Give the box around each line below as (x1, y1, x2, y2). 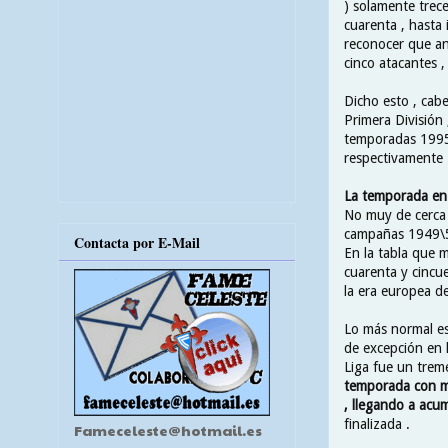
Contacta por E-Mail (74, 231, 200, 253)
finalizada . (344, 415, 410, 432)
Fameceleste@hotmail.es (74, 419, 262, 440)
